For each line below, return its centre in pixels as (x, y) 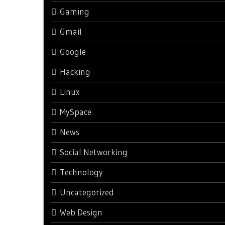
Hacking (75, 72)
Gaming (75, 11)
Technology (81, 172)
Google (73, 51)
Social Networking (94, 152)
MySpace (76, 112)
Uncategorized (87, 192)
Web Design (81, 212)
